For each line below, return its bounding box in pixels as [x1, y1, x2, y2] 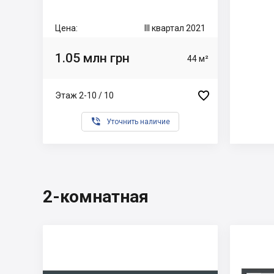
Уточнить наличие [106, 117, 170, 126]
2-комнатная [43, 187, 149, 207]
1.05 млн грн [55, 50, 130, 65]
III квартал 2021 [144, 23, 206, 33]
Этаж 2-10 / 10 [55, 90, 114, 100]
